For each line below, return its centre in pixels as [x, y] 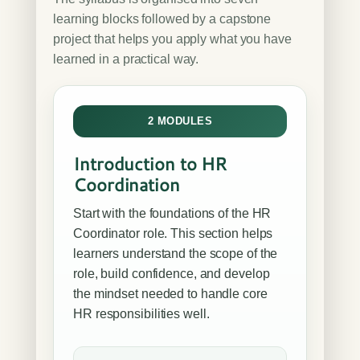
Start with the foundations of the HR [172, 213]
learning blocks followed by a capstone [162, 19]
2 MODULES [180, 121]
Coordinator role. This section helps [173, 233]
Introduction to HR [150, 164]
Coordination [127, 184]
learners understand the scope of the [176, 254]
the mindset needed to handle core [170, 294]
